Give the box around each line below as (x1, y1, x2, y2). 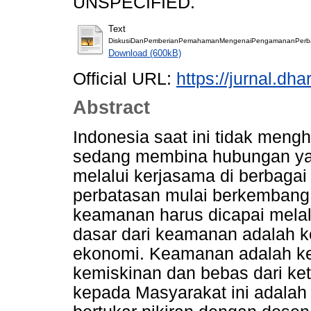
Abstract (73, 97, 150, 119)
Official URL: (73, 69, 176, 88)
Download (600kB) (108, 47, 181, 58)
